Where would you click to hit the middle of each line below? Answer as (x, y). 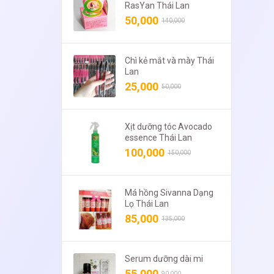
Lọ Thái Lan (147, 204)
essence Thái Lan (158, 138)
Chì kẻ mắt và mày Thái (169, 61)
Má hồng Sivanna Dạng (169, 193)
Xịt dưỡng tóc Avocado (168, 127)
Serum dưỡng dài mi (164, 259)
